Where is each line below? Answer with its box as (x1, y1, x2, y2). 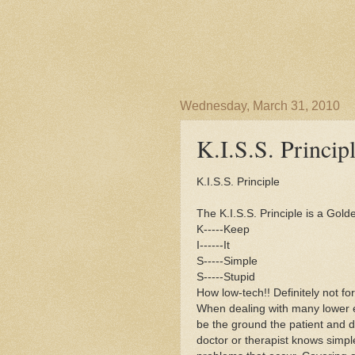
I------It (197, 239, 230, 251)
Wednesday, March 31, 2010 (180, 99, 340, 113)
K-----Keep (197, 223, 250, 235)
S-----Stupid (197, 270, 255, 283)
